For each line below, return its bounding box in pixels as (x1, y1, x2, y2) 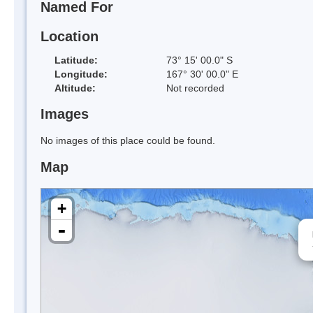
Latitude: (54, 54, 98, 66)
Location (41, 28, 99, 44)
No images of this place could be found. (41, 135, 215, 147)
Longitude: (54, 68, 108, 80)
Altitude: (54, 82, 96, 94)
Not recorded (166, 82, 224, 94)
